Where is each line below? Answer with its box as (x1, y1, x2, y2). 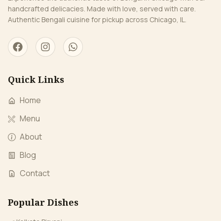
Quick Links (8, 74, 64, 85)
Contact (20, 168, 50, 179)
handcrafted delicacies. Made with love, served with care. (8, 4, 196, 13)
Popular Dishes (8, 196, 78, 208)
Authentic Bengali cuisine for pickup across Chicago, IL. (8, 15, 186, 24)
